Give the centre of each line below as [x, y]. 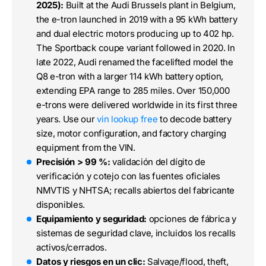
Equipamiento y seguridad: [91, 219]
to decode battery [194, 119]
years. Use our [67, 119]
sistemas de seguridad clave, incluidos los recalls [136, 233]
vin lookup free [127, 119]
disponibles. [61, 205]
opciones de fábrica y [191, 219]
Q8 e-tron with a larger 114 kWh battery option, [130, 77]
